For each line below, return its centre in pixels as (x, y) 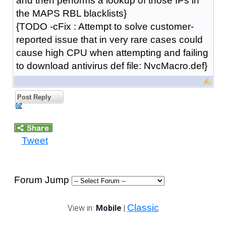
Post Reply (33, 97)
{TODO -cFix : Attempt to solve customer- (105, 26)
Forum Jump (43, 180)
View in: (81, 208)
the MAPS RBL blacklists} (71, 13)
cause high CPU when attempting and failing (112, 52)
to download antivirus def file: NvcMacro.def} (111, 66)
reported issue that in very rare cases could (109, 39)
